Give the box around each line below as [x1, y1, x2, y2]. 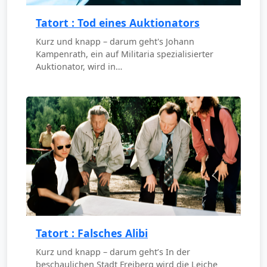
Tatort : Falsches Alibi [36, 226, 148, 241]
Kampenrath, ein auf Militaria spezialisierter [36, 48, 213, 60]
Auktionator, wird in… [36, 61, 122, 73]
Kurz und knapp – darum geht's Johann [36, 36, 194, 48]
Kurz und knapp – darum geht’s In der [36, 246, 190, 258]
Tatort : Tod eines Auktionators [36, 15, 200, 30]
